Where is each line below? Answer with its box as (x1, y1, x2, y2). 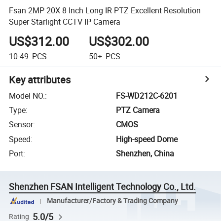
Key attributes (9, 73, 71, 86)
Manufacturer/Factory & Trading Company (46, 196, 178, 205)
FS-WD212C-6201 (116, 90, 178, 101)
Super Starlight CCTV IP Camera (9, 16, 121, 27)
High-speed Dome (116, 133, 178, 145)
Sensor (9, 119, 34, 130)
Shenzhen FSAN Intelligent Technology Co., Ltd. (9, 181, 196, 193)
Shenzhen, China (116, 148, 175, 159)
